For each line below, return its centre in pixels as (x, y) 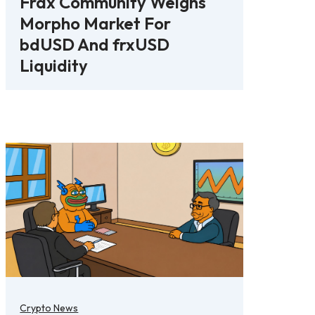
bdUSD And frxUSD (95, 44)
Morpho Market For (96, 23)
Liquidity (54, 65)
